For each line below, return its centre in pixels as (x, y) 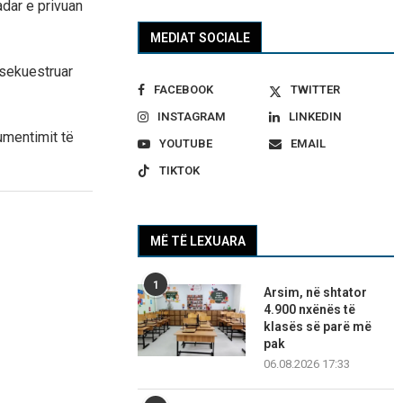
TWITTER (315, 90)
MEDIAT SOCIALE (201, 38)
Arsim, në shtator (316, 293)
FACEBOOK (184, 90)
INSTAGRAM (192, 117)
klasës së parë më (318, 327)
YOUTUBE (186, 144)
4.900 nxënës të (310, 310)
